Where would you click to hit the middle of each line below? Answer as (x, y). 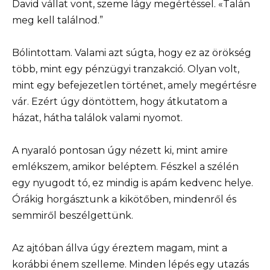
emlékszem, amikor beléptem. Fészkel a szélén (125, 166)
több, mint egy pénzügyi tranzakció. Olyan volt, (126, 69)
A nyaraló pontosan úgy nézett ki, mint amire (120, 150)
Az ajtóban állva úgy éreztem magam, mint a (120, 248)
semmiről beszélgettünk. (73, 215)
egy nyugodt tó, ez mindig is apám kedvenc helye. (133, 183)
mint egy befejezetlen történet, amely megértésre (134, 85)
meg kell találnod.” (58, 20)
